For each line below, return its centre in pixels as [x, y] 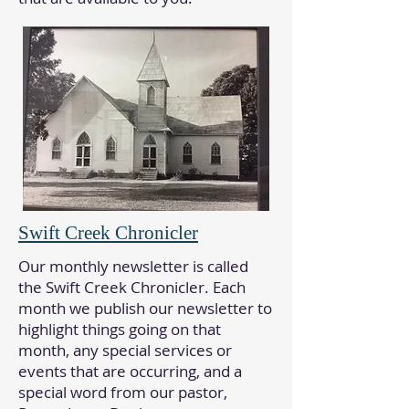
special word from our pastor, [123, 392]
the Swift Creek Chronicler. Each [132, 287]
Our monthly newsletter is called [133, 266]
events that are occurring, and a [130, 371]
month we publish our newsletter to [145, 308]
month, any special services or [125, 350]
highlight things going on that [120, 329]
